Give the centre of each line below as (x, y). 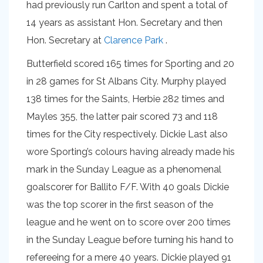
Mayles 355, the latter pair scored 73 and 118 (122, 117)
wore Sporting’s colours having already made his (131, 152)
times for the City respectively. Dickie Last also (127, 134)
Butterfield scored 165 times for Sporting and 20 (130, 64)
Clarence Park (134, 40)
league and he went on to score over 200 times (129, 222)
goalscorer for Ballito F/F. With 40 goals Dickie (128, 187)
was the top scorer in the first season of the (120, 205)
